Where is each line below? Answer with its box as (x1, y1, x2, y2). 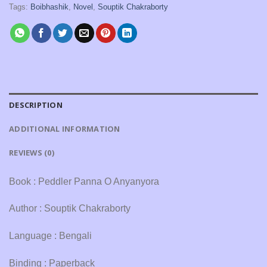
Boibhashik (30, 2, 69, 11)
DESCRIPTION (9, 99, 63, 110)
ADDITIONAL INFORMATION (9, 123, 120, 134)
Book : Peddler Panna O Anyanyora (9, 176, 159, 187)
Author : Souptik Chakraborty (9, 203, 131, 214)
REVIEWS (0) (9, 147, 54, 158)
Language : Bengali (9, 231, 92, 241)
